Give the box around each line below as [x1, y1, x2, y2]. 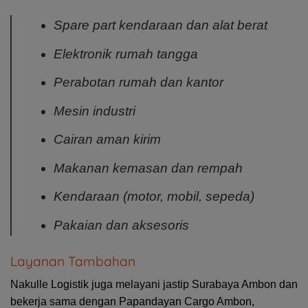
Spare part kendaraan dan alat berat [53, 18, 267, 32]
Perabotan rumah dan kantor [53, 75, 223, 90]
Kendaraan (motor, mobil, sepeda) [53, 189, 254, 204]
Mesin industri [53, 103, 135, 118]
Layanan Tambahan [10, 252, 135, 269]
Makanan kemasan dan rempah [53, 160, 243, 175]
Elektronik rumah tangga [53, 46, 198, 61]
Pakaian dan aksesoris [53, 217, 189, 232]
